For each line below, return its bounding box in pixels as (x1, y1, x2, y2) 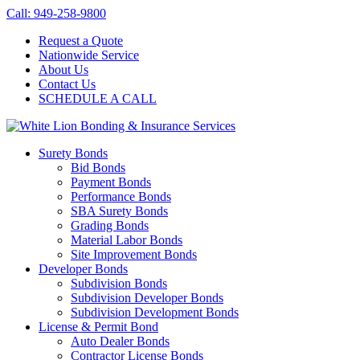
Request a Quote (39, 34, 123, 47)
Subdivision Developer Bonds (71, 291, 223, 305)
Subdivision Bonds (71, 276, 167, 290)
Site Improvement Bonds (71, 247, 197, 261)
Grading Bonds (71, 219, 149, 232)
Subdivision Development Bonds (71, 305, 239, 319)
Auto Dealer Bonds (71, 334, 170, 348)
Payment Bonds (71, 175, 151, 189)
